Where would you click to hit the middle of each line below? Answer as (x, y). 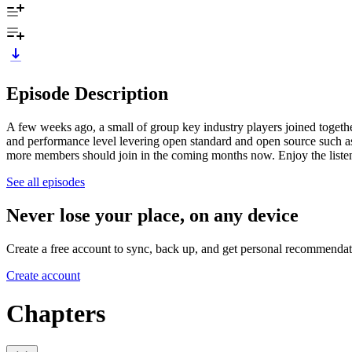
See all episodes (46, 181)
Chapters (56, 313)
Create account (43, 275)
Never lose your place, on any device (152, 215)
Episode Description (87, 93)
